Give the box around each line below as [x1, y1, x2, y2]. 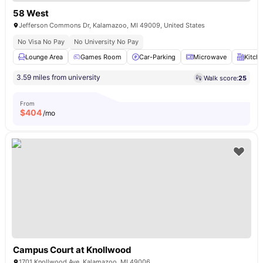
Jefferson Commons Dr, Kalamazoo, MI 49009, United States [19, 21, 205, 29]
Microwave [193, 53, 227, 61]
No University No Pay [74, 38, 139, 46]
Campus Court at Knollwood [13, 244, 131, 255]
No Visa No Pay [18, 38, 65, 46]
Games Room [80, 53, 122, 61]
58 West [13, 8, 49, 19]
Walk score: [204, 73, 238, 82]
